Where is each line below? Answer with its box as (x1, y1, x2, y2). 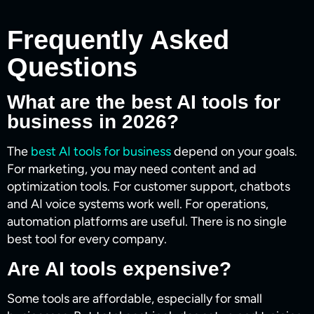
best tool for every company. (7, 231, 167, 247)
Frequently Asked (7, 25, 229, 55)
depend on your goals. (171, 144, 297, 160)
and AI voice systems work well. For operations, (7, 196, 268, 212)
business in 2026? (7, 111, 179, 133)
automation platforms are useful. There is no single (7, 214, 287, 230)
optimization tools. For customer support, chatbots (7, 179, 290, 195)
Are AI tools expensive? (7, 258, 231, 280)
